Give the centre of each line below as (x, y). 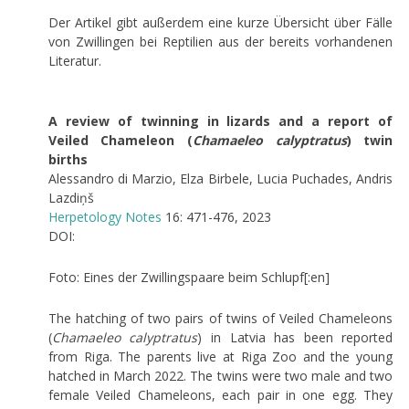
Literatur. (74, 60)
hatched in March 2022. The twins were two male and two (220, 375)
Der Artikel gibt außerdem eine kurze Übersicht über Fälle (220, 22)
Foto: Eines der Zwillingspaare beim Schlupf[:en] (189, 277)
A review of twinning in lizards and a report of (220, 121)
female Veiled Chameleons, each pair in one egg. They (220, 394)
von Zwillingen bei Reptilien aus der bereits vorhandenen (220, 41)
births (68, 159)
